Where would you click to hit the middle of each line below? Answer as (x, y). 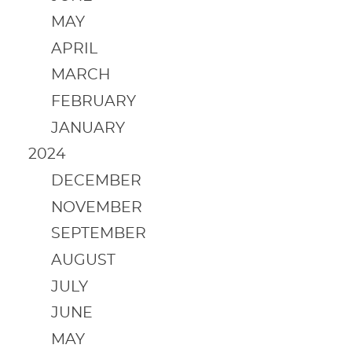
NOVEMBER (96, 207)
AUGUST (83, 261)
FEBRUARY (93, 102)
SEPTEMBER (98, 234)
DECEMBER (96, 181)
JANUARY (88, 128)
